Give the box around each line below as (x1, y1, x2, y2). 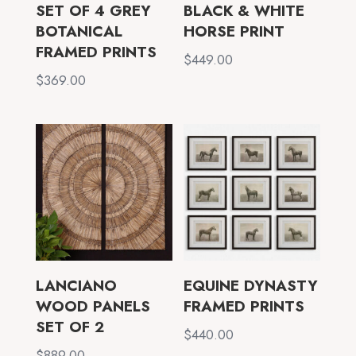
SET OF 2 (35, 315, 104, 338)
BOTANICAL (35, 20, 122, 42)
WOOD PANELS (35, 295, 150, 317)
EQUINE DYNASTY (184, 274, 319, 296)
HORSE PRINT (184, 20, 285, 42)
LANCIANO (35, 274, 117, 296)
